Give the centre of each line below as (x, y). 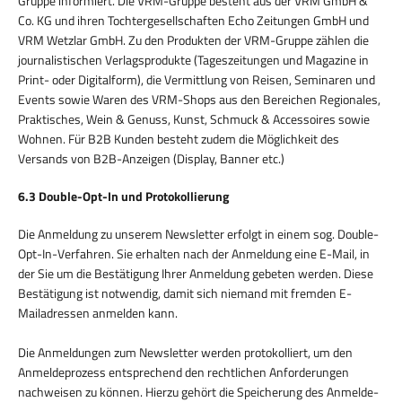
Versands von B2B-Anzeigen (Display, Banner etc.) (151, 158)
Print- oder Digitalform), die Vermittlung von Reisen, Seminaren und (197, 79)
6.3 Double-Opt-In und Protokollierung (123, 196)
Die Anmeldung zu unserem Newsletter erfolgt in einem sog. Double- (198, 233)
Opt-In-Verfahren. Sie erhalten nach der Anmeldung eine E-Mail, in (194, 253)
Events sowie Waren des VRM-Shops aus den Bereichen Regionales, (199, 99)
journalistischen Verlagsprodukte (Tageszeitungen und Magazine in (193, 59)
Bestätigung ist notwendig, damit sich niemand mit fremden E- (185, 293)
